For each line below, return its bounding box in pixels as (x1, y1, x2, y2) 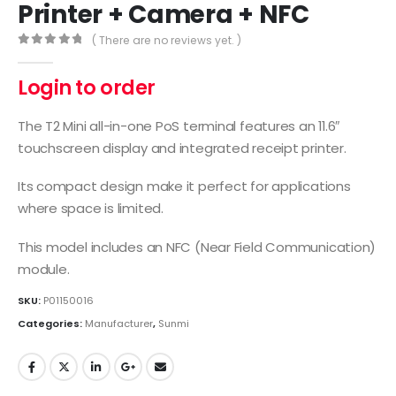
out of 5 (27, 48, 95, 60)
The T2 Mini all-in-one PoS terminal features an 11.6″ (18, 116, 340, 135)
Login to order (18, 74, 156, 103)
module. (18, 259, 70, 278)
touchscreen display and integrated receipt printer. (18, 138, 346, 157)
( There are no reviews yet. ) (92, 33, 242, 49)
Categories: (18, 316, 85, 331)
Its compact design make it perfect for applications (18, 177, 351, 196)
